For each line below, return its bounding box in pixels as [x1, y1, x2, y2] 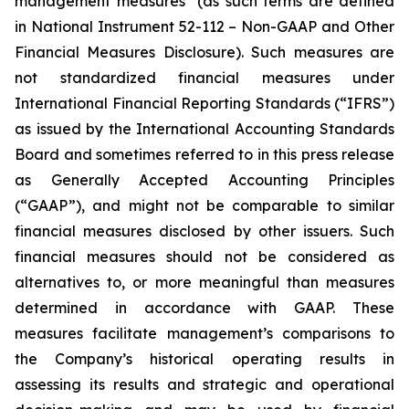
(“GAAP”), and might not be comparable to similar [15, 196, 394, 215]
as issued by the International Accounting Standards [15, 120, 394, 138]
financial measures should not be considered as [15, 247, 394, 266]
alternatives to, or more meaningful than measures [15, 273, 394, 291]
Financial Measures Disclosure [15, 43, 236, 61]
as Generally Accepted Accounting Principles [15, 171, 394, 189]
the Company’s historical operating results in [15, 350, 394, 368]
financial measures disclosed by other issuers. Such [15, 222, 394, 240]
